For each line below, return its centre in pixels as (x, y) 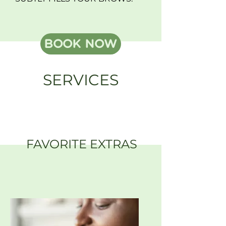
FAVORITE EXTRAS (82, 144)
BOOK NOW (81, 44)
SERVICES (81, 80)
